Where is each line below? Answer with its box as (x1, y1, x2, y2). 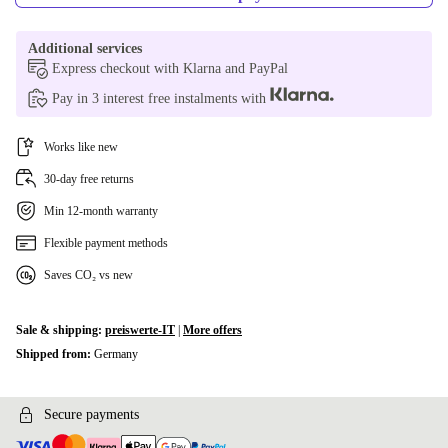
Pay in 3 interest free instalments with (52, 91, 270, 106)
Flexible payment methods (44, 236, 168, 250)
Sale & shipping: (16, 323, 105, 337)
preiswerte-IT (105, 323, 175, 337)
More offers (183, 323, 242, 337)
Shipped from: (16, 347, 94, 361)
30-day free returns (44, 172, 134, 186)
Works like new (44, 140, 118, 154)
